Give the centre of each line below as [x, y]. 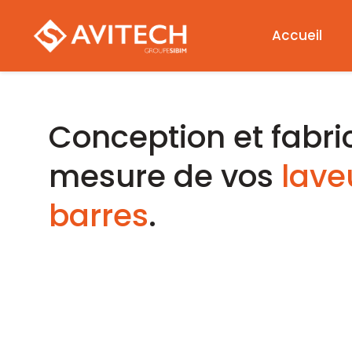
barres [99, 216]
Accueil [297, 35]
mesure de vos [161, 176]
